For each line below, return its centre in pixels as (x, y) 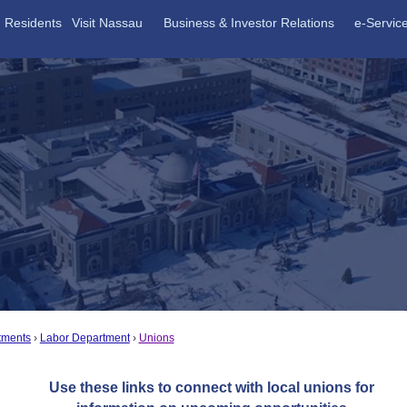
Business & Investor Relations (249, 23)
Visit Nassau (107, 23)
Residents (34, 23)
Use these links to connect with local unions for (211, 387)
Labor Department (84, 338)
